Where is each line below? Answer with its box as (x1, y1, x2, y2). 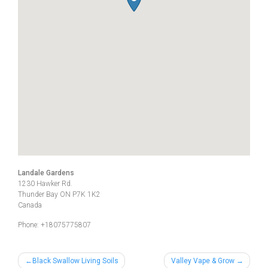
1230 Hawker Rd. (18, 179, 72, 188)
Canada (18, 200, 42, 209)
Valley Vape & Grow (170, 256, 234, 265)
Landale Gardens (18, 168, 74, 177)
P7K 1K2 (72, 190, 100, 199)
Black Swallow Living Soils (32, 256, 118, 265)
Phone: (18, 220, 41, 229)
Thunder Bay (18, 190, 60, 199)
